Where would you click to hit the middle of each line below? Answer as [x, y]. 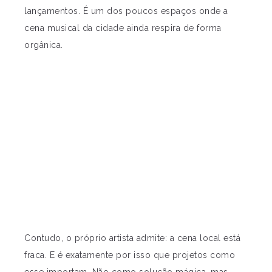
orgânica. [44, 45]
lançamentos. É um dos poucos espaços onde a [126, 11]
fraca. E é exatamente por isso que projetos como [130, 255]
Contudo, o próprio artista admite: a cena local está [132, 238]
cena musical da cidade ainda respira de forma [123, 28]
